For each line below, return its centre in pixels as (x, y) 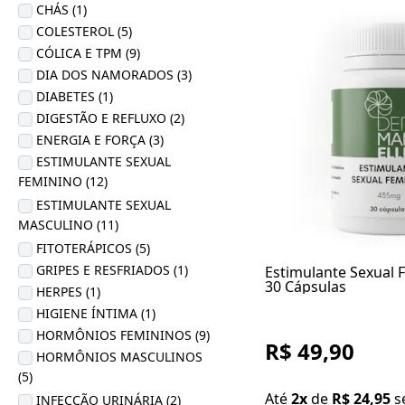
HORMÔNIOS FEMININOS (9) (123, 335)
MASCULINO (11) (68, 226)
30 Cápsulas (306, 287)
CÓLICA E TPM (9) (88, 53)
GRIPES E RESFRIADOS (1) (112, 270)
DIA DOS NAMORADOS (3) (114, 75)
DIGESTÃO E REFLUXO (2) (110, 118)
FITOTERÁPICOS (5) (93, 248)
